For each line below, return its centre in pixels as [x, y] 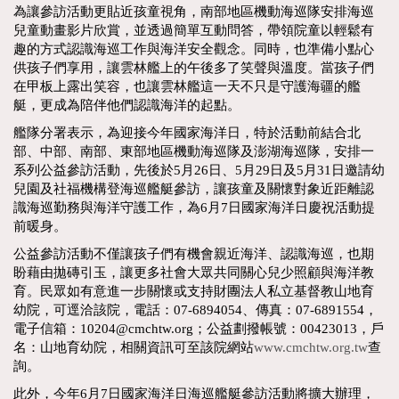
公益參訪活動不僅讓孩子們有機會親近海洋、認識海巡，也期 [194, 253]
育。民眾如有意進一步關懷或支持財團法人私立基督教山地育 [194, 291]
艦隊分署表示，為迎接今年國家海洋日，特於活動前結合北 [187, 132]
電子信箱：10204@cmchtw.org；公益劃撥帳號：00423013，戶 [199, 328]
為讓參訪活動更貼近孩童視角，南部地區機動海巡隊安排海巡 [194, 11]
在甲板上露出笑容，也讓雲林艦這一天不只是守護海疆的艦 [187, 86]
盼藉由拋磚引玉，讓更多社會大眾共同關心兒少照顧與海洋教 [194, 272]
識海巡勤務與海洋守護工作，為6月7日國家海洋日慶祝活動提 [194, 207]
